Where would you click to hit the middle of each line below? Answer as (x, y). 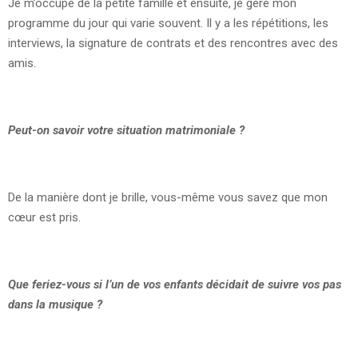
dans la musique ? (55, 305)
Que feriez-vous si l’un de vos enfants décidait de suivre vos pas (175, 285)
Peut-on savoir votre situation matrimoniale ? (126, 131)
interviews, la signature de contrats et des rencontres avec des (173, 44)
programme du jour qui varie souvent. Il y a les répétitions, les (168, 24)
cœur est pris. (44, 218)
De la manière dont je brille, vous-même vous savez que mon (168, 198)
